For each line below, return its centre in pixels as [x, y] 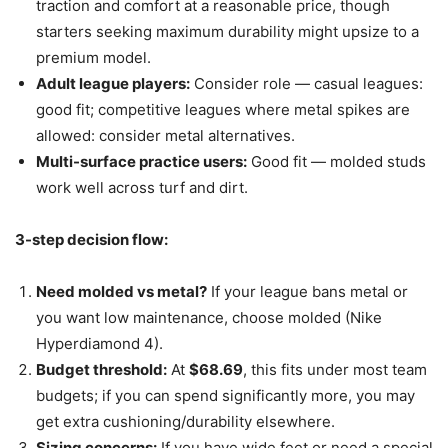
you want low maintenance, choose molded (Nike [209, 317]
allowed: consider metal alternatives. [165, 135]
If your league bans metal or [307, 291]
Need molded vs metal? [121, 291]
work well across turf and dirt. [142, 187]
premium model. [93, 57]
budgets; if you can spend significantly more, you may [225, 395]
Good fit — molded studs [336, 161]
